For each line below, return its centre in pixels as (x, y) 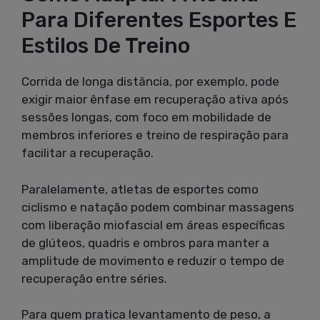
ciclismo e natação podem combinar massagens (158, 207)
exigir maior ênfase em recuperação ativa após (155, 100)
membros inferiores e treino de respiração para (155, 135)
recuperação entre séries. (94, 278)
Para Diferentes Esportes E (159, 20)
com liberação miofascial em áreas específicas (153, 225)
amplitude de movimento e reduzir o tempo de (153, 260)
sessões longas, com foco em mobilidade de (146, 117)
